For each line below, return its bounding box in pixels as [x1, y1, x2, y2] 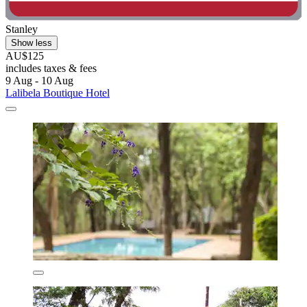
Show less [11, 38, 52, 49]
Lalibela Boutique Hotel [5, 87, 110, 99]
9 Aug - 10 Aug [5, 75, 73, 87]
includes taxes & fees [5, 62, 97, 75]
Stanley [5, 23, 38, 36]
